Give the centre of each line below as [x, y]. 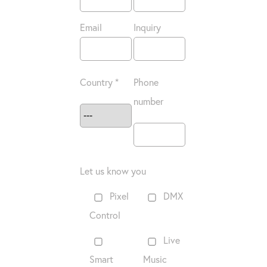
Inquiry [147, 27]
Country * [100, 82]
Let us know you [113, 171]
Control [105, 215]
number [148, 101]
